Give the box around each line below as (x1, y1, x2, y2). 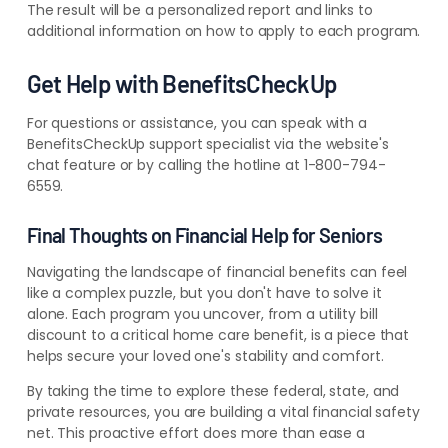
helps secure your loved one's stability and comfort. (26, 346, 384, 367)
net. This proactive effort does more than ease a (26, 423, 366, 444)
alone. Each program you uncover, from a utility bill (26, 304, 378, 325)
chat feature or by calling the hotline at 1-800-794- (26, 155, 386, 176)
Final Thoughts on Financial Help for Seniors (26, 223, 383, 248)
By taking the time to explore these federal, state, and (26, 381, 400, 402)
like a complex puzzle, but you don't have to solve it (26, 283, 382, 304)
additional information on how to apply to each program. (26, 21, 421, 42)
